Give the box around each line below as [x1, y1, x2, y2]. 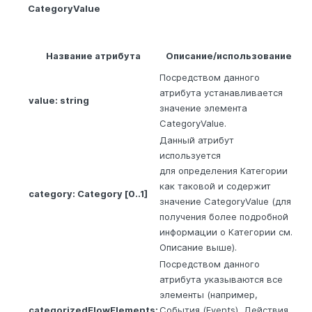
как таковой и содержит [159, 180, 271, 192]
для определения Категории [159, 164, 288, 176]
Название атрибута [46, 49, 141, 61]
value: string [29, 94, 89, 106]
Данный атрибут [159, 134, 234, 146]
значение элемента [159, 102, 247, 114]
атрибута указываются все [159, 273, 283, 285]
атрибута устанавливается [159, 86, 283, 98]
